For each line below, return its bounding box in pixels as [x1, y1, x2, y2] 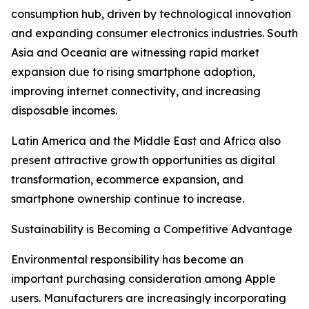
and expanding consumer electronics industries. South [11, 26, 298, 41]
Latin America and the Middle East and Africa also [11, 134, 281, 148]
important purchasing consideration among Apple [11, 272, 276, 286]
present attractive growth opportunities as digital [11, 153, 275, 168]
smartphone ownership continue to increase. [11, 192, 244, 206]
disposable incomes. [11, 103, 117, 118]
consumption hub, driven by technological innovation [11, 7, 291, 21]
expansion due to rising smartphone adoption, [11, 65, 255, 79]
